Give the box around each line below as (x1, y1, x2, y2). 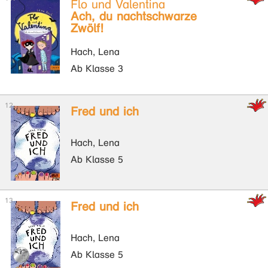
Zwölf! (71, 22, 103, 35)
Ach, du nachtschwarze (71, 10, 197, 23)
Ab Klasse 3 (71, 63, 123, 74)
